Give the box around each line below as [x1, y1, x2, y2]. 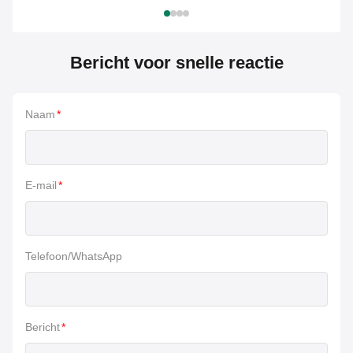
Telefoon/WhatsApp [25, 250, 122, 263]
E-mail [25, 179, 57, 192]
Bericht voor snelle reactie [69, 53, 284, 73]
